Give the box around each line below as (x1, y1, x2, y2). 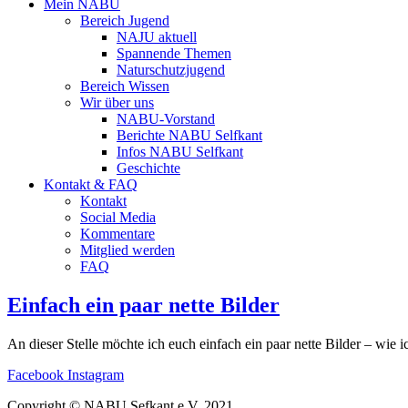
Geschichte (117, 160, 180, 176)
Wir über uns (80, 95, 154, 110)
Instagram (67, 366, 124, 382)
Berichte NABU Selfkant (117, 127, 262, 143)
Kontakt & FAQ (44, 177, 138, 192)
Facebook (7, 366, 64, 382)
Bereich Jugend (80, 13, 169, 28)
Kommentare (80, 226, 155, 241)
